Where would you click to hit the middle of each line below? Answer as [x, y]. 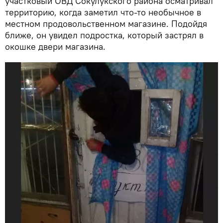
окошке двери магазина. [55, 46]
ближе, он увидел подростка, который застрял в [104, 35]
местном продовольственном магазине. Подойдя [106, 23]
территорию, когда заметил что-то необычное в [103, 12]
